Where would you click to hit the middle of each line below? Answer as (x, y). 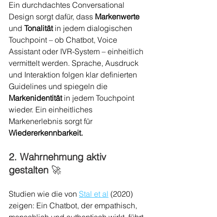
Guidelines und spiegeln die (59, 86)
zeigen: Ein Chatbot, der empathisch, (74, 206)
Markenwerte (117, 17)
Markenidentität (35, 98)
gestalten (30, 170)
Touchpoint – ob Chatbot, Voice (64, 40)
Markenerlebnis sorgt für (52, 121)
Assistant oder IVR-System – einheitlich (77, 52)
